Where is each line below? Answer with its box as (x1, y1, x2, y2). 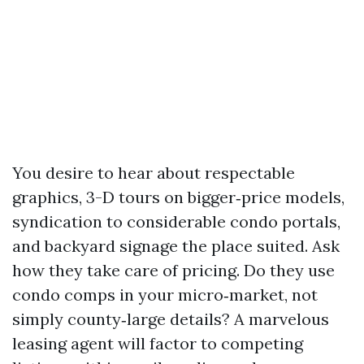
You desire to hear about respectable (12, 162, 295, 183)
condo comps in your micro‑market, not (12, 284, 318, 305)
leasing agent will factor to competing (12, 333, 303, 353)
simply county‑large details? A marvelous (12, 309, 329, 329)
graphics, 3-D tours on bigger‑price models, (12, 187, 344, 207)
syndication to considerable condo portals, (12, 211, 340, 232)
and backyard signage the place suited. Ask (12, 236, 340, 256)
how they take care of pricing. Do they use (12, 260, 335, 280)
